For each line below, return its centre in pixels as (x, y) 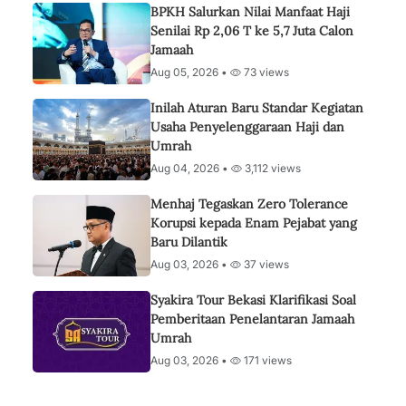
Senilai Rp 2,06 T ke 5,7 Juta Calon (252, 31)
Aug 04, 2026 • (191, 168)
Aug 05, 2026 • (190, 72)
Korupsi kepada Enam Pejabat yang (254, 223)
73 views (265, 72)
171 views (266, 360)
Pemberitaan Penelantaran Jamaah (252, 319)
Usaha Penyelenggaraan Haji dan (247, 127)
